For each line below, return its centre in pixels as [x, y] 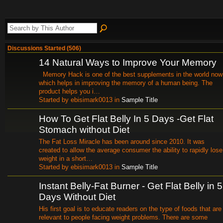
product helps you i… [69, 91]
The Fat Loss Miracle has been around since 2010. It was [122, 141]
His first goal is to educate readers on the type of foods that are [130, 209]
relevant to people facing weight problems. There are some [123, 217]
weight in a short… [66, 158]
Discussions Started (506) [44, 48]
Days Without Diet [77, 197]
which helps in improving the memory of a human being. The [126, 83]
